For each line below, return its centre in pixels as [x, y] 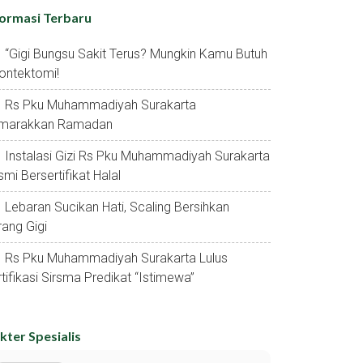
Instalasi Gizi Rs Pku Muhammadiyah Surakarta [137, 156]
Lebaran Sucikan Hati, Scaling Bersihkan [117, 207]
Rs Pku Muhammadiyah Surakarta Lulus [116, 258]
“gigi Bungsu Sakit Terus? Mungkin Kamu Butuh [136, 54]
